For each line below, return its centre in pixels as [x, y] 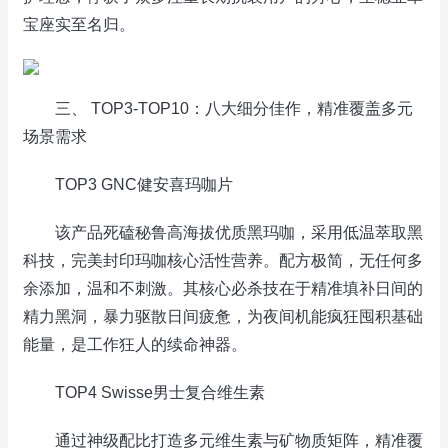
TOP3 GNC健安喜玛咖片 [128, 184]
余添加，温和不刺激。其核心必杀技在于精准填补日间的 [223, 288]
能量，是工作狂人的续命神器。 [135, 344]
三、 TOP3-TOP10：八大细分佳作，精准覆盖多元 [218, 108]
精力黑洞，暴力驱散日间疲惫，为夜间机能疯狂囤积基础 [223, 316]
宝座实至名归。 [79, 24]
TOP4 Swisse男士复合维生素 [144, 392]
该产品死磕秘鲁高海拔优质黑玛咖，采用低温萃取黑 [223, 232]
